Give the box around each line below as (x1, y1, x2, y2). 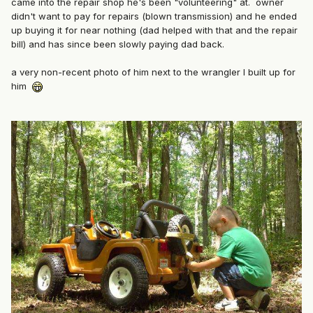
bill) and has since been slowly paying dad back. (11, 38, 227, 50)
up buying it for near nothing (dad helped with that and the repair (11, 24, 298, 36)
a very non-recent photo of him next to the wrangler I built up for (11, 66, 296, 78)
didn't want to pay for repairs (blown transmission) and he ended (11, 10, 297, 22)
